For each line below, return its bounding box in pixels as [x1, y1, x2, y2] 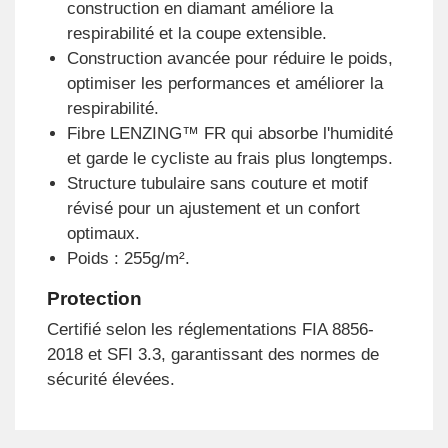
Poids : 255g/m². [66, 248, 190, 268]
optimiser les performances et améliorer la [66, 73, 383, 93]
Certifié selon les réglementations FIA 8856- [46, 320, 374, 340]
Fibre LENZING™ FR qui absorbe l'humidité [66, 123, 393, 143]
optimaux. [66, 223, 140, 243]
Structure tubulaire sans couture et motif [66, 173, 368, 193]
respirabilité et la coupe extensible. [66, 23, 327, 43]
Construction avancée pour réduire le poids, [66, 48, 393, 68]
